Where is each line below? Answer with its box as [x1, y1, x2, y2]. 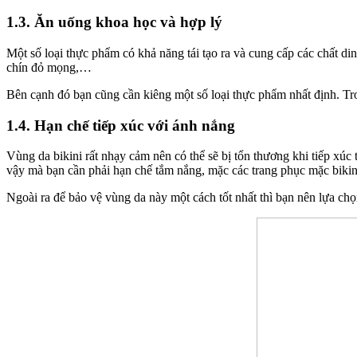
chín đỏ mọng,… [6, 60, 92, 74]
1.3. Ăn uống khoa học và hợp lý [6, 14, 222, 31]
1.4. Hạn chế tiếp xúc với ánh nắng [6, 116, 235, 134]
